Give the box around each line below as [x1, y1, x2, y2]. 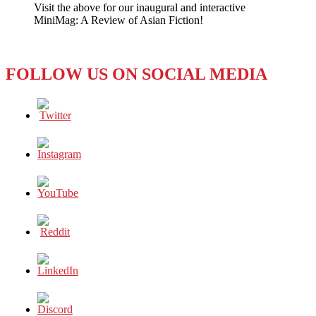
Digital [55, 14, 85, 27]
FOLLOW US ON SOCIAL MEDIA [6, 64, 267, 83]
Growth [55, 39, 90, 52]
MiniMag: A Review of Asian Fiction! [34, 13, 203, 26]
